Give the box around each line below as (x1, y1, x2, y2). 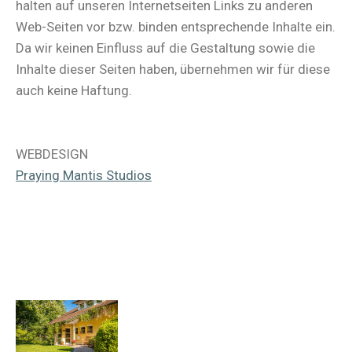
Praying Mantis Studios (16, 167, 152, 183)
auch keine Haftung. (16, 82, 132, 98)
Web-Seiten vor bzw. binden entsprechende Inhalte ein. (16, 19, 335, 35)
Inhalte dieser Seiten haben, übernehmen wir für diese (16, 61, 330, 77)
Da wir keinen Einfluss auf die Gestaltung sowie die (16, 40, 315, 56)
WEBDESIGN (16, 146, 88, 162)
